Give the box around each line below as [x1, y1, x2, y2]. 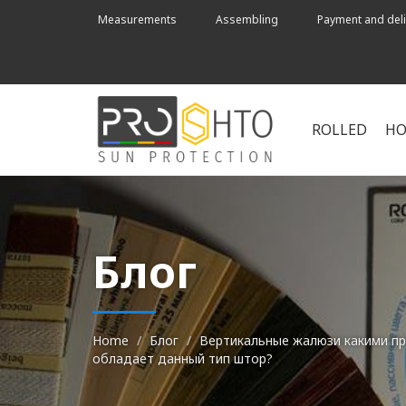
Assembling [216, 12, 278, 27]
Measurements [98, 12, 177, 27]
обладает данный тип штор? [92, 350, 273, 367]
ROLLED [311, 119, 367, 140]
